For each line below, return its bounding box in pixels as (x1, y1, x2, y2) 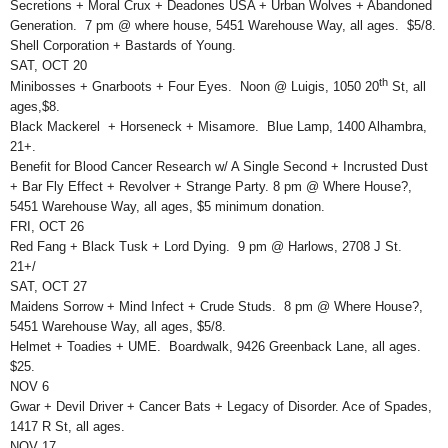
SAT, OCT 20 (10, 57, 87, 73)
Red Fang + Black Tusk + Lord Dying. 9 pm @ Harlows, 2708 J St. (10, 239, 406, 254)
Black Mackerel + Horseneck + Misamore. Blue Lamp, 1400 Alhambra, (10, 119, 427, 134)
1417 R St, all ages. (10, 419, 125, 434)
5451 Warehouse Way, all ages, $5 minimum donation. (10, 199, 325, 214)
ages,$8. (10, 99, 60, 114)
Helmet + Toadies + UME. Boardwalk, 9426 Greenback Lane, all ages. (10, 339, 421, 354)
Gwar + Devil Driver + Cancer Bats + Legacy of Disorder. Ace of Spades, (10, 399, 432, 414)
